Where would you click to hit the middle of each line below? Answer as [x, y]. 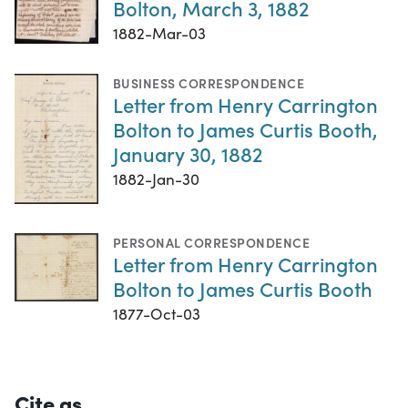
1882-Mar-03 [159, 33]
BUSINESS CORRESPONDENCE [209, 83]
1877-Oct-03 [157, 314]
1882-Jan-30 [156, 179]
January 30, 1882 [188, 153]
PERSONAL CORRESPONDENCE [212, 243]
